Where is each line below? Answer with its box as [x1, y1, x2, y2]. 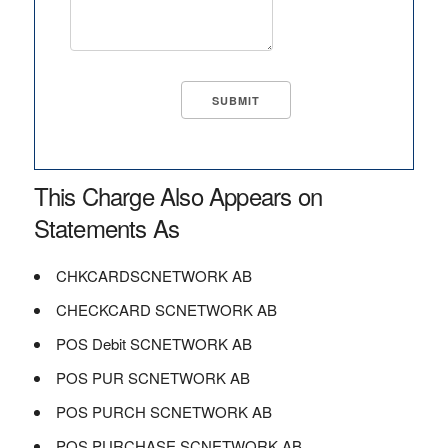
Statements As [33, 210, 180, 245]
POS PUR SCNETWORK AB [55, 367, 250, 388]
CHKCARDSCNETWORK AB [55, 265, 252, 286]
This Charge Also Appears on [33, 178, 322, 213]
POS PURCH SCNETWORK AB [55, 401, 272, 422]
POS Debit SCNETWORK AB [55, 333, 252, 354]
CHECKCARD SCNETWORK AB [55, 299, 277, 320]
